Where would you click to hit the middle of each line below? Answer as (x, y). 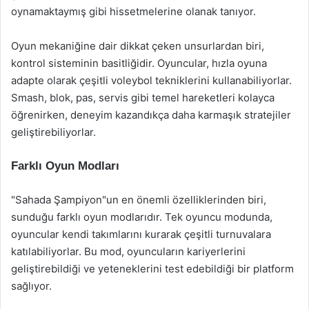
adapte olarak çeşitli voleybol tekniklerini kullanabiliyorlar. (151, 80)
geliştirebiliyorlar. (53, 132)
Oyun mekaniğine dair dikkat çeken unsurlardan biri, (138, 46)
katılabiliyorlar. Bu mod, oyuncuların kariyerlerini (128, 251)
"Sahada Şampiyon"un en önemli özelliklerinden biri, (139, 200)
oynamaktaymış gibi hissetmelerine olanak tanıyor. (133, 11)
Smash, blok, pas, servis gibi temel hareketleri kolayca (143, 98)
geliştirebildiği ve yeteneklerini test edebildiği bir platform (152, 269)
